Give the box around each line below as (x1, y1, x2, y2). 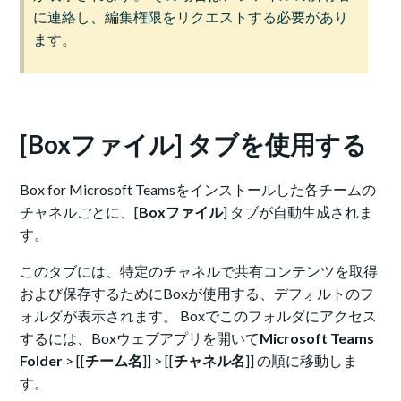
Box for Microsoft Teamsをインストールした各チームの (20, 181, 377, 199)
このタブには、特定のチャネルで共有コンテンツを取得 (20, 262, 379, 280)
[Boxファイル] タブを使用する (20, 129, 368, 160)
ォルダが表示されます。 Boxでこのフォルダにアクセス (20, 307, 378, 325)
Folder (20, 352, 64, 370)
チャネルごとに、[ (20, 203, 140, 221)
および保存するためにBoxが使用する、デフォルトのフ (20, 285, 375, 303)
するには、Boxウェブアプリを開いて (20, 329, 260, 347)
